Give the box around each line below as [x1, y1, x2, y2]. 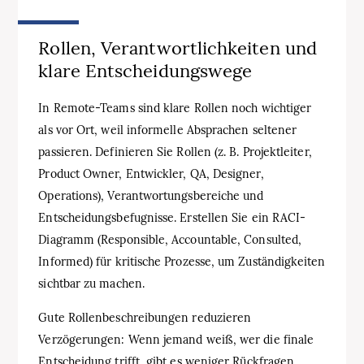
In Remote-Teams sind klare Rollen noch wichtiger [38, 100, 312, 115]
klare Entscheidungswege [38, 59, 253, 83]
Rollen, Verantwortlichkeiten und [38, 37, 317, 60]
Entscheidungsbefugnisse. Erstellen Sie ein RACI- [38, 210, 306, 225]
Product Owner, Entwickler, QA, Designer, [38, 166, 264, 181]
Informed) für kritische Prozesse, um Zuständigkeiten [38, 253, 326, 269]
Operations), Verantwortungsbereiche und [38, 188, 264, 203]
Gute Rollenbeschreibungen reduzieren [38, 310, 252, 325]
